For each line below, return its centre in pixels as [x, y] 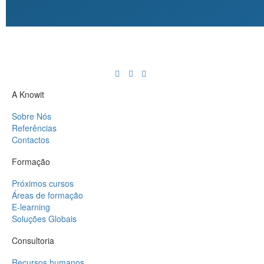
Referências [34, 128]
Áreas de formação [47, 195]
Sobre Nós [32, 116]
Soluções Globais [44, 219]
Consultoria [33, 241]
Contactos [31, 140]
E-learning [31, 207]
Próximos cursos [43, 184]
